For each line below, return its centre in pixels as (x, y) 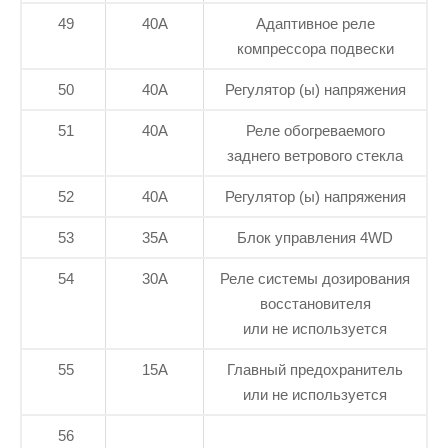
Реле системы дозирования (315, 279)
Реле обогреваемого (315, 131)
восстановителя (315, 304)
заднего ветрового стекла (315, 156)
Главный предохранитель (315, 370)
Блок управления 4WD (315, 238)
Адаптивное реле (315, 24)
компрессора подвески (315, 49)
